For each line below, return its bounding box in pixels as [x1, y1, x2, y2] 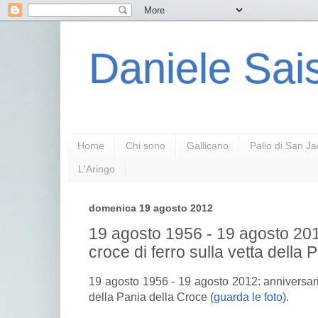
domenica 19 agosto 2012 [89, 202, 213, 214]
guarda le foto [214, 290, 283, 304]
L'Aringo [78, 163, 115, 175]
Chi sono [126, 140, 165, 152]
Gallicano [187, 140, 229, 152]
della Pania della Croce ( [89, 290, 214, 304]
